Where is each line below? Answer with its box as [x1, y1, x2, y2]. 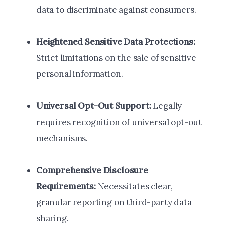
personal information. [36, 68, 123, 80]
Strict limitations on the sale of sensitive [36, 52, 196, 64]
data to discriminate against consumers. [36, 4, 196, 16]
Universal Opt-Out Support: [36, 100, 151, 112]
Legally [151, 100, 182, 112]
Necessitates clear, [95, 181, 173, 192]
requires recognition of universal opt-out [36, 117, 202, 128]
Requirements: [36, 181, 96, 192]
